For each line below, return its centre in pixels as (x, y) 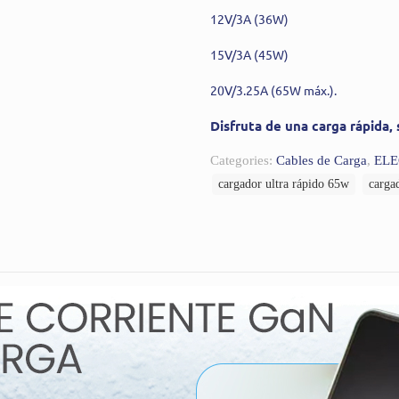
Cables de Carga (322, 160)
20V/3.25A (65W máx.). (273, 90)
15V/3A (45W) (249, 54)
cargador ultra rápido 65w (284, 183)
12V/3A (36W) (249, 18)
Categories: (243, 160)
